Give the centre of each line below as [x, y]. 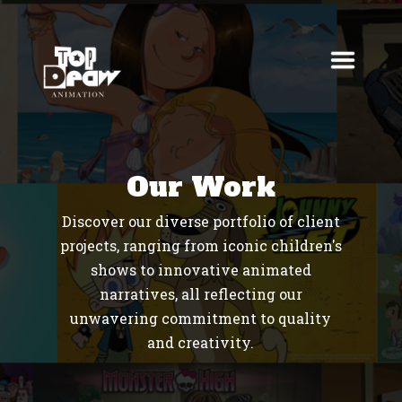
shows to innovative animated [201, 270]
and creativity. [201, 342]
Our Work [201, 187]
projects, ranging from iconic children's [201, 245]
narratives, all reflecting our [201, 294]
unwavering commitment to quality [201, 318]
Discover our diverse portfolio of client [201, 221]
